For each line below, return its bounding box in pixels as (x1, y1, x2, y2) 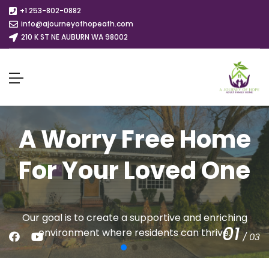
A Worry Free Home (18, 122, 251, 156)
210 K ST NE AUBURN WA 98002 (21, 32, 128, 42)
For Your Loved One (19, 153, 250, 187)
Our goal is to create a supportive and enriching (22, 210, 247, 225)
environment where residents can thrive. (38, 225, 231, 240)
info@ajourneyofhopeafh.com (21, 19, 133, 29)
